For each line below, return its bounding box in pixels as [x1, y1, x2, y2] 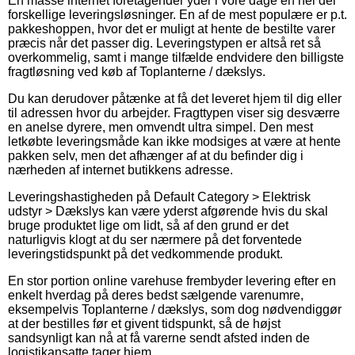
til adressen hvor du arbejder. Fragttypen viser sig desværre [8, 105, 340, 120]
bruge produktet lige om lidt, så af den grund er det [8, 218, 288, 232]
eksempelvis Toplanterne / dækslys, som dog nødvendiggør [8, 302, 342, 316]
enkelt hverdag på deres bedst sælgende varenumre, [8, 288, 303, 302]
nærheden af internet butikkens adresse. [8, 162, 233, 177]
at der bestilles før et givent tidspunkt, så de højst [8, 316, 281, 330]
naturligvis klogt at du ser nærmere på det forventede [8, 232, 302, 246]
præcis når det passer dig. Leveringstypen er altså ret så [8, 36, 321, 50]
